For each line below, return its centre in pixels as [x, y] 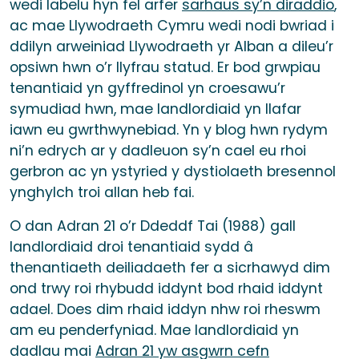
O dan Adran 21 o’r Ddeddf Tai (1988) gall [153, 226]
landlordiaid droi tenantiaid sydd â [131, 247]
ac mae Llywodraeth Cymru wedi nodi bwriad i [172, 26]
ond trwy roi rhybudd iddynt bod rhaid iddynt [166, 289]
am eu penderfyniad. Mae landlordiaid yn [154, 331]
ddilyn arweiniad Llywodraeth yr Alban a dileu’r [171, 47]
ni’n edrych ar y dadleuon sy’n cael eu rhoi [158, 151]
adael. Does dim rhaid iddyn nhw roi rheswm [165, 310]
